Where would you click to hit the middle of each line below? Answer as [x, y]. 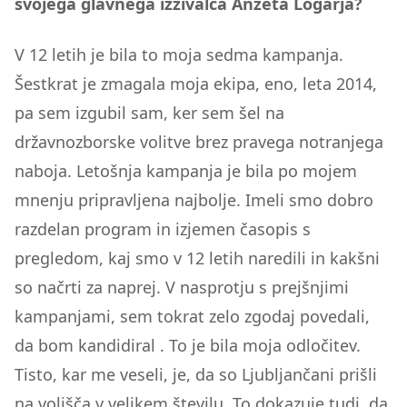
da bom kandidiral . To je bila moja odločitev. [188, 345]
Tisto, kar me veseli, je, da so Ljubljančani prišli [196, 374]
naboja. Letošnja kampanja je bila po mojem [186, 171]
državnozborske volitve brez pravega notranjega [199, 142]
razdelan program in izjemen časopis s [163, 229]
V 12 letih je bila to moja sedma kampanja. [179, 55]
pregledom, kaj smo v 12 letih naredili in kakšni [197, 258]
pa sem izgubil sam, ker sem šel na [149, 113]
